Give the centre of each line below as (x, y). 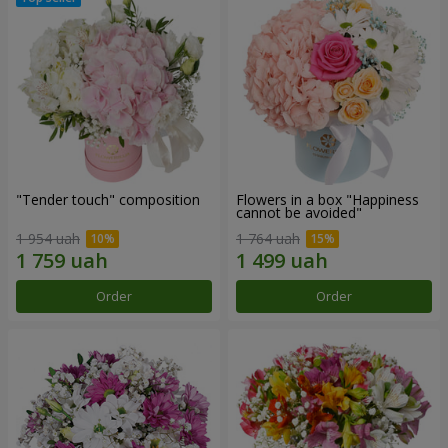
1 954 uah (48, 238)
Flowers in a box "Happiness (327, 200)
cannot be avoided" (299, 213)
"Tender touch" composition (108, 200)
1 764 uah (268, 238)
